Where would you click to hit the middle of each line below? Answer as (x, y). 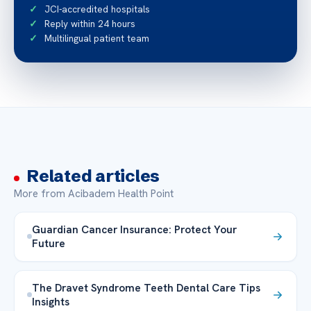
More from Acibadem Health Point (94, 193)
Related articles (93, 176)
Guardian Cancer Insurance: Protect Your (134, 229)
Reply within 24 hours (90, 23)
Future (49, 243)
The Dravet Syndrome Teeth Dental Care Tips (146, 287)
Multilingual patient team (97, 38)
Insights (51, 301)
